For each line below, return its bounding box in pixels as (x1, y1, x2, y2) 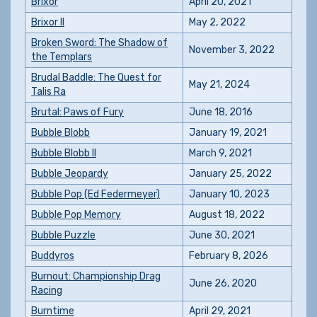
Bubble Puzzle (31, 229, 96, 241)
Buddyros (31, 250, 74, 262)
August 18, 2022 (189, 209, 265, 221)
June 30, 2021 (189, 229, 255, 241)
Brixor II (31, 16, 64, 28)
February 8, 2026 (189, 250, 268, 262)
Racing (31, 284, 62, 296)
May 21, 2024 (189, 79, 250, 91)
